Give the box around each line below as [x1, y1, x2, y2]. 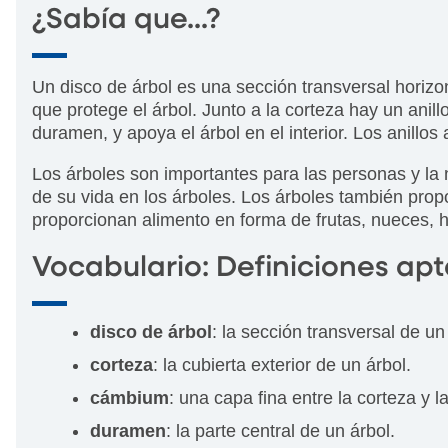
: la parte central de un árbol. [166, 420, 395, 441]
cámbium [90, 387, 169, 408]
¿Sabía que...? [32, 5, 221, 34]
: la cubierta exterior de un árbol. [153, 354, 411, 375]
